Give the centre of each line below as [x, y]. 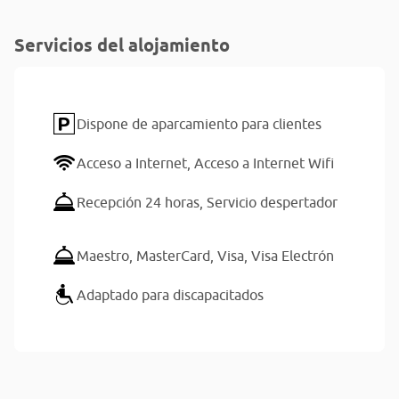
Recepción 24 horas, [142, 202]
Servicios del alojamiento [122, 45]
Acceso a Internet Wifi [264, 163]
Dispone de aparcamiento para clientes [199, 124]
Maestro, [106, 256]
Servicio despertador [272, 202]
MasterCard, [177, 256]
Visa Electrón [293, 256]
